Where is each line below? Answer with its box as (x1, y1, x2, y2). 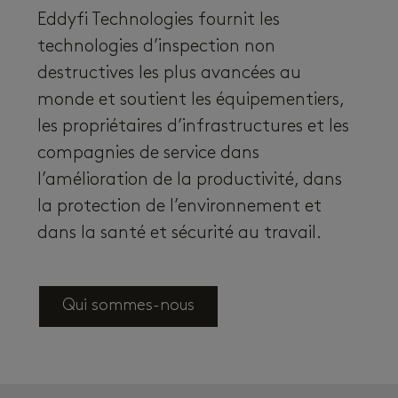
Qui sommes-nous (62, 298, 195, 315)
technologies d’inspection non (37, 37, 275, 56)
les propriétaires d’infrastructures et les (37, 117, 349, 136)
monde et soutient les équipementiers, (37, 91, 344, 109)
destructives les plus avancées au (37, 64, 301, 83)
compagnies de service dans (37, 144, 259, 163)
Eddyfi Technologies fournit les (37, 11, 280, 29)
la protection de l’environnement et (37, 197, 322, 216)
